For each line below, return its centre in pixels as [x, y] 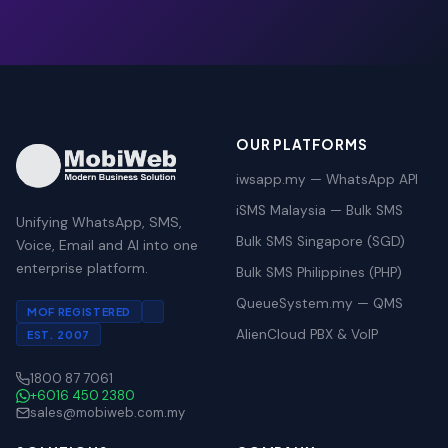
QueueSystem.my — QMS [319, 303]
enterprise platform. [82, 268]
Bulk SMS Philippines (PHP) [319, 272]
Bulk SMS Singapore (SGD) [320, 241]
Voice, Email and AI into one [107, 245]
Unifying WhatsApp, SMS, [99, 222]
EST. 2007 [58, 335]
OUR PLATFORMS [302, 144]
